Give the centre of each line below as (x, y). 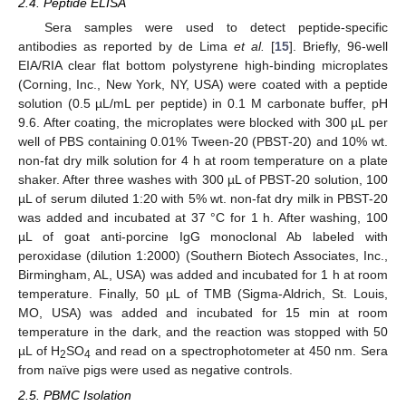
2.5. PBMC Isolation (75, 396)
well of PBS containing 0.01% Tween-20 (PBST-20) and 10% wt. (203, 142)
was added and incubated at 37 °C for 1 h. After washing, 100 (203, 218)
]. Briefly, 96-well (338, 47)
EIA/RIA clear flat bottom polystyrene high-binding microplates (203, 66)
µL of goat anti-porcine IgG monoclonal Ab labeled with (203, 237)
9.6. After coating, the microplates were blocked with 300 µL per (203, 123)
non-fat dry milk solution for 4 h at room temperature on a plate (203, 161)
